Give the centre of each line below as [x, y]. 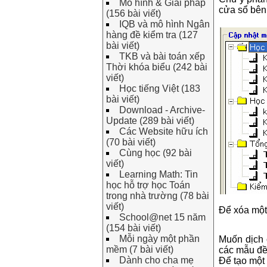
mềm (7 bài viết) [140, 249]
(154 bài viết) [133, 228]
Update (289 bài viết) [150, 121]
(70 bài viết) [131, 142]
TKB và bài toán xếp [162, 56]
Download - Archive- [162, 110]
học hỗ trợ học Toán [148, 185]
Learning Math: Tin [159, 174]
